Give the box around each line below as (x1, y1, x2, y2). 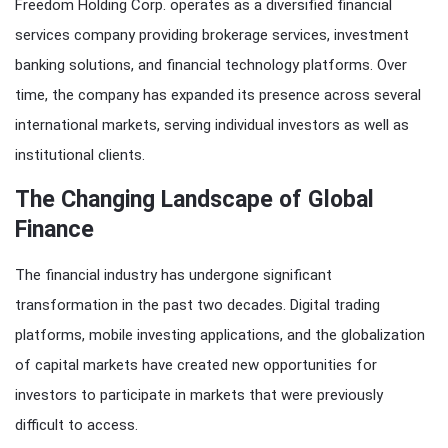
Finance (15, 216, 94, 244)
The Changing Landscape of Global (15, 186, 374, 214)
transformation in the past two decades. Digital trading (15, 296, 380, 315)
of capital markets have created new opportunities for (15, 356, 377, 375)
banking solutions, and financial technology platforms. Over (15, 56, 407, 75)
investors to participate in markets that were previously (15, 386, 383, 405)
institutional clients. (15, 146, 145, 165)
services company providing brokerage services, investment (15, 26, 409, 45)
